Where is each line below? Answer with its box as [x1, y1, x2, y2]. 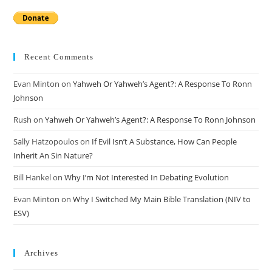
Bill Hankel [13, 171, 52, 183]
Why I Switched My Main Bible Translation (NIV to [73, 193, 251, 205]
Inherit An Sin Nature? [13, 149, 93, 161]
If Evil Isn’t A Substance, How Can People [92, 135, 237, 147]
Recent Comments [24, 52, 94, 61]
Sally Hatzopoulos [13, 135, 79, 147]
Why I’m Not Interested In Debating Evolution [64, 171, 229, 183]
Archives [24, 248, 59, 257]
